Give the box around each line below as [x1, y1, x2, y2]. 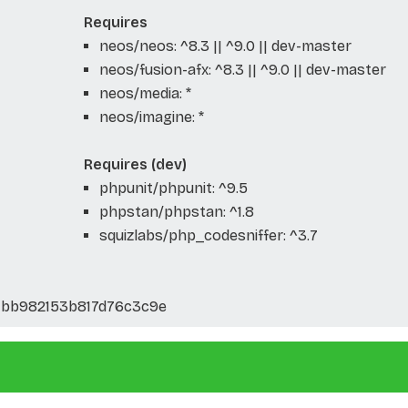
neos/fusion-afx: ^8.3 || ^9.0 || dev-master [98, 60, 386, 78]
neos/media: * [98, 84, 191, 102]
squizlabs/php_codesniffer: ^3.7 [98, 226, 318, 244]
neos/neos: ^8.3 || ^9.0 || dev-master [98, 36, 352, 55]
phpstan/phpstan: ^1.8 [98, 202, 254, 220]
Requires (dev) [83, 155, 187, 173]
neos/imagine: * [98, 107, 204, 126]
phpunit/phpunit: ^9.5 [98, 178, 248, 197]
